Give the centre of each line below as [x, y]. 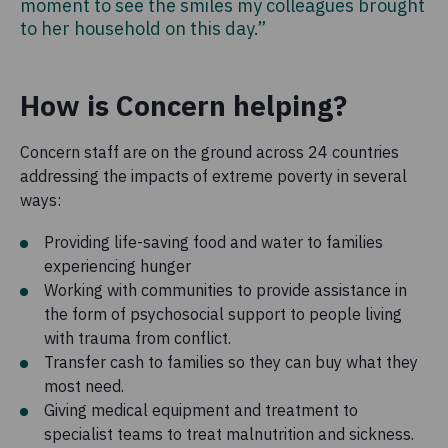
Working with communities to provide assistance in [225, 289]
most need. [84, 385]
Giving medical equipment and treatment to [201, 409]
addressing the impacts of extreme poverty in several [213, 175]
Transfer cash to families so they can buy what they [231, 361]
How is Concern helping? [183, 105]
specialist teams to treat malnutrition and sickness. [229, 433]
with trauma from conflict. [137, 337]
